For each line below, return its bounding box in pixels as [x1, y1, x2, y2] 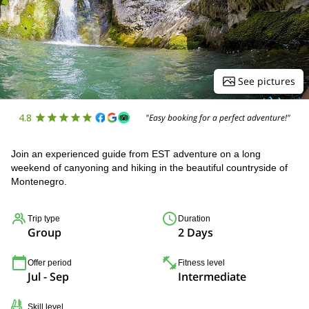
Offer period [28, 258, 72, 268]
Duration [178, 214, 210, 223]
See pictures [238, 74, 295, 88]
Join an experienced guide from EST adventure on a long [11, 148, 261, 159]
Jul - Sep [28, 269, 69, 284]
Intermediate [178, 269, 246, 284]
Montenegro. [11, 176, 67, 187]
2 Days [178, 225, 213, 240]
